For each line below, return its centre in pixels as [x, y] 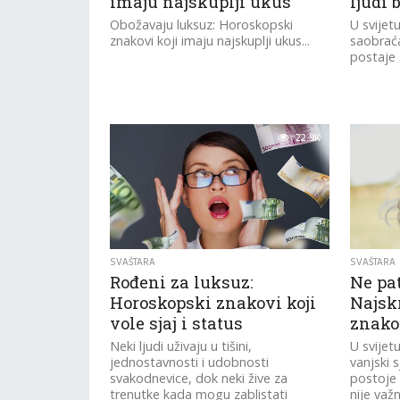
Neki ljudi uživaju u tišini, [181, 346]
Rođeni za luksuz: [182, 282]
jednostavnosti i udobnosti [190, 362]
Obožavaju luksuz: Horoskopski [202, 25]
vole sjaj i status [177, 323]
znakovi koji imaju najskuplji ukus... [210, 41]
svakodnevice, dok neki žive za [199, 378]
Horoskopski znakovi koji [213, 303]
